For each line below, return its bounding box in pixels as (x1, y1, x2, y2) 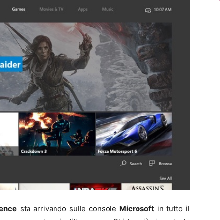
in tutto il (154, 203, 190, 213)
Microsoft (119, 203, 154, 213)
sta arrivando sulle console (17, 203, 119, 213)
